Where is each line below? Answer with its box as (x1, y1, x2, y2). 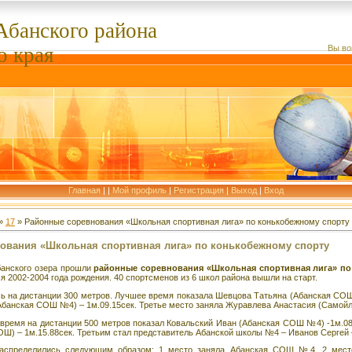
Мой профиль (112, 185, 167, 195)
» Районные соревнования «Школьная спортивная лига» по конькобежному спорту (15, 217, 350, 226)
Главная (68, 185, 101, 195)
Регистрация (174, 185, 224, 195)
